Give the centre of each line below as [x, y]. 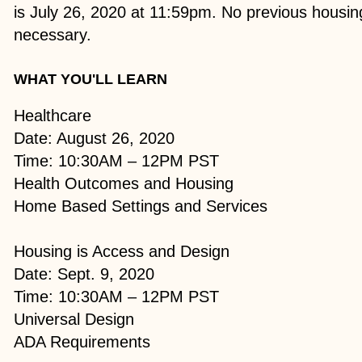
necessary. [53, 34]
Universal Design [74, 319]
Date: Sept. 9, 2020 [84, 274]
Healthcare [53, 115]
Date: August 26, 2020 [95, 138]
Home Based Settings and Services [141, 206]
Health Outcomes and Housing [124, 183]
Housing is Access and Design [122, 251]
